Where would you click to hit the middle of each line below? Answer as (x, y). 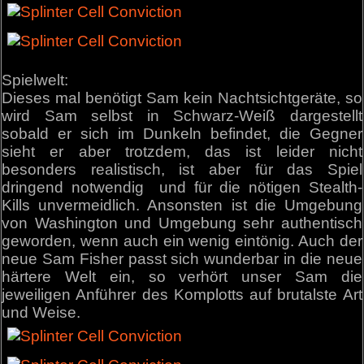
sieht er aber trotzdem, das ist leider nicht (182, 152)
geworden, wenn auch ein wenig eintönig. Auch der (182, 241)
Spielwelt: (35, 80)
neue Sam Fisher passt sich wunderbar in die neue (182, 259)
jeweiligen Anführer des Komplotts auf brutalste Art (182, 295)
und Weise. (41, 313)
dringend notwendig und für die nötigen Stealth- (182, 188)
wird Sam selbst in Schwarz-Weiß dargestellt (182, 116)
